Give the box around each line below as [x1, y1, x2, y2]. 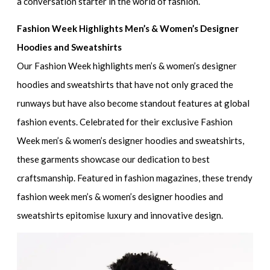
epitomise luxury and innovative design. [64, 209, 224, 221]
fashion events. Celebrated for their [17, 116, 162, 127]
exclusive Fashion [162, 116, 233, 127]
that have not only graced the [114, 78, 234, 90]
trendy [226, 172, 253, 183]
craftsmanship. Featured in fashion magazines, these [17, 172, 227, 183]
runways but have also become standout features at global [17, 97, 250, 108]
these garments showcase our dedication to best [17, 153, 210, 165]
